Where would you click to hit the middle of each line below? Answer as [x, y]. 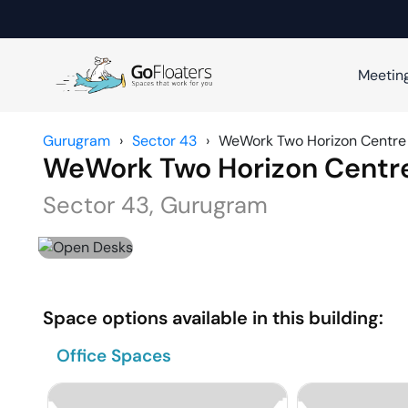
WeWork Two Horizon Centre [312, 141]
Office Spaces [114, 356]
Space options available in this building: [213, 318]
